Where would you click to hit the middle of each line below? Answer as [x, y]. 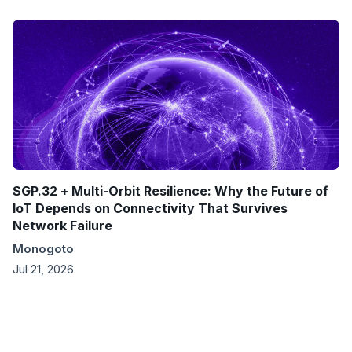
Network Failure [62, 225]
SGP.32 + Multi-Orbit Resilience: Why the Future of [170, 191]
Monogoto [43, 248]
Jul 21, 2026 [43, 269]
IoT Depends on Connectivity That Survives [150, 208]
